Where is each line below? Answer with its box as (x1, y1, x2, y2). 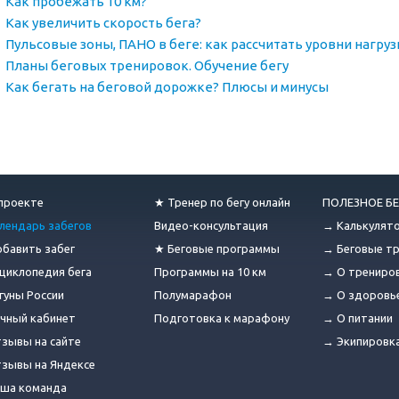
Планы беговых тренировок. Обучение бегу (4, 57, 289, 73)
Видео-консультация (154, 218, 268, 232)
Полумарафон (154, 288, 232, 301)
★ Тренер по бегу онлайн (154, 195, 290, 208)
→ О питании (322, 311, 393, 324)
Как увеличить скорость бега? (4, 14, 201, 30)
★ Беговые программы (154, 241, 280, 255)
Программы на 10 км (154, 265, 266, 278)
